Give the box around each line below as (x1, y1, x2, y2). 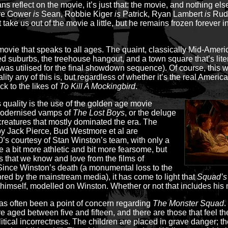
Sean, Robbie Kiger (39, 10, 115, 18)
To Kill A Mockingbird (60, 82, 135, 91)
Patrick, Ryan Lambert (121, 10, 205, 18)
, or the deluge (125, 108, 176, 117)
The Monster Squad (153, 199, 224, 208)
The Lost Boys (73, 108, 125, 117)
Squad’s (197, 173, 227, 181)
